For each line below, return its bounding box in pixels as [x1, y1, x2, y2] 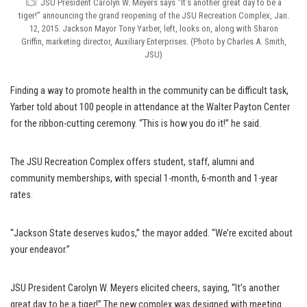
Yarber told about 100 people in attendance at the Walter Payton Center [10, 101, 290, 113]
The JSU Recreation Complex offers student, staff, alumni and [10, 156, 254, 168]
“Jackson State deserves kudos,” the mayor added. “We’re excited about [10, 227, 293, 239]
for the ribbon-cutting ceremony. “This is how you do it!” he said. [10, 117, 261, 130]
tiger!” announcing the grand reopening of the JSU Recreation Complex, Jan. [18, 10, 289, 21]
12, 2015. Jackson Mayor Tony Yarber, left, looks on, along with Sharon [29, 23, 278, 34]
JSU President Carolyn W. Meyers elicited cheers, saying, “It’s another [10, 282, 280, 294]
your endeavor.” [10, 243, 70, 256]
